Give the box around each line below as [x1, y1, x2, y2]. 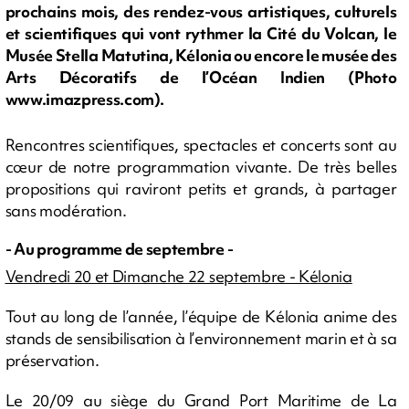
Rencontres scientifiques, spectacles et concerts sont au [5, 133, 397, 155]
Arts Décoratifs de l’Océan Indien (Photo [5, 67, 397, 89]
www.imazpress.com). [5, 89, 164, 110]
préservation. [5, 350, 100, 372]
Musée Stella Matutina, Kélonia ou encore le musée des [5, 45, 397, 67]
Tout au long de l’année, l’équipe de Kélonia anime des [5, 306, 397, 328]
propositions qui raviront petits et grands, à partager [5, 177, 397, 199]
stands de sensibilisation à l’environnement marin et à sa [5, 328, 397, 350]
